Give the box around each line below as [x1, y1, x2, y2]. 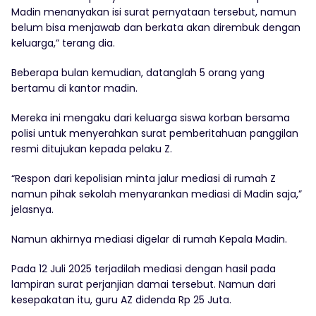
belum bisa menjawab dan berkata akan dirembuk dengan [11, 20, 300, 35]
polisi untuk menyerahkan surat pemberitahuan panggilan [11, 126, 298, 141]
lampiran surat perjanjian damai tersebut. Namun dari [11, 277, 276, 292]
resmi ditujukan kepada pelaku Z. [11, 142, 172, 157]
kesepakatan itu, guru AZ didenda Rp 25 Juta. [11, 293, 231, 308]
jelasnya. [11, 202, 54, 217]
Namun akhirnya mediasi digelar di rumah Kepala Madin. [11, 232, 287, 247]
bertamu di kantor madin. [11, 81, 138, 96]
